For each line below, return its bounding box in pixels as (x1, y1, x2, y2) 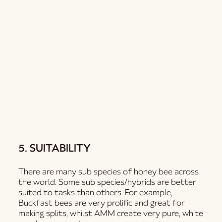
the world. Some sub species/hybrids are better (18, 176, 197, 187)
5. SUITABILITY (18, 141, 91, 155)
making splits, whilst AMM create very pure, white (18, 208, 204, 219)
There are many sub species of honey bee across (18, 166, 199, 177)
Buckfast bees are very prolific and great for (18, 197, 185, 208)
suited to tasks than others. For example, (18, 187, 173, 198)
